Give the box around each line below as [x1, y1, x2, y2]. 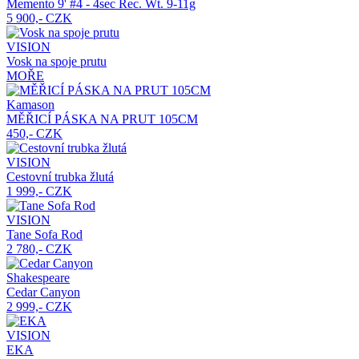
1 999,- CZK [6, 184, 72, 199]
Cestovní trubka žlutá [6, 170, 114, 184]
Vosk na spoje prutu [6, 54, 107, 69]
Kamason [6, 98, 54, 112]
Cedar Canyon [6, 285, 80, 300]
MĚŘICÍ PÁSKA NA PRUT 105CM [6, 112, 198, 127]
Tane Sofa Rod [6, 228, 83, 242]
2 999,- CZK [6, 300, 72, 314]
